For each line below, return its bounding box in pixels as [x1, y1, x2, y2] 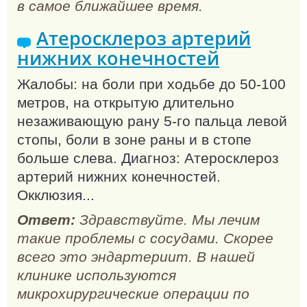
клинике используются [17, 267, 176, 284]
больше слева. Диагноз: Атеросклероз [17, 149, 279, 166]
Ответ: [17, 212, 75, 228]
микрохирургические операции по [17, 286, 249, 302]
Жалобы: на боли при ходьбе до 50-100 [17, 75, 286, 92]
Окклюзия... [17, 186, 95, 203]
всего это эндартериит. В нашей [17, 249, 255, 265]
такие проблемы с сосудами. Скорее [17, 230, 273, 247]
